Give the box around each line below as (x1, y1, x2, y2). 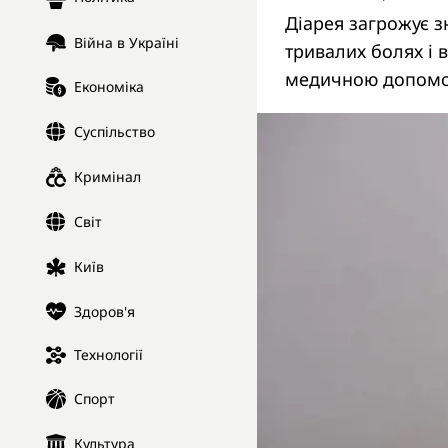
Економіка (74, 77, 144, 97)
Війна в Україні (74, 33, 179, 53)
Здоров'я (74, 301, 135, 321)
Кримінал (74, 167, 141, 187)
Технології (74, 345, 143, 365)
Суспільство (74, 122, 155, 142)
